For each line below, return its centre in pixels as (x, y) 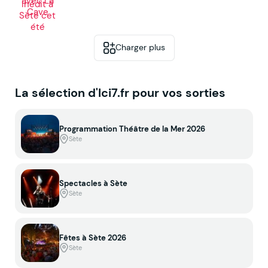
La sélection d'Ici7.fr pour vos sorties (120, 92)
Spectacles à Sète (93, 183)
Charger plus (140, 48)
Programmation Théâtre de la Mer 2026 (132, 129)
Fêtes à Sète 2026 (93, 237)
